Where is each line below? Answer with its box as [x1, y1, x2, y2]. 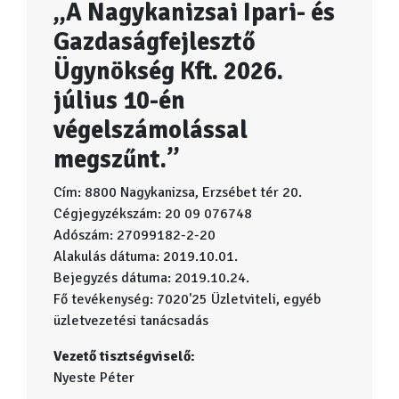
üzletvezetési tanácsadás [53, 312, 208, 330]
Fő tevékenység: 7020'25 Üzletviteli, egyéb [53, 290, 321, 308]
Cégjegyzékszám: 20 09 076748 [53, 205, 252, 223]
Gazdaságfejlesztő [53, 27, 256, 57]
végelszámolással [53, 115, 248, 145]
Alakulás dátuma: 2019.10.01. [53, 248, 238, 265]
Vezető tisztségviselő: [53, 347, 195, 365]
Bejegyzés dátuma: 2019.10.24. [53, 269, 249, 287]
